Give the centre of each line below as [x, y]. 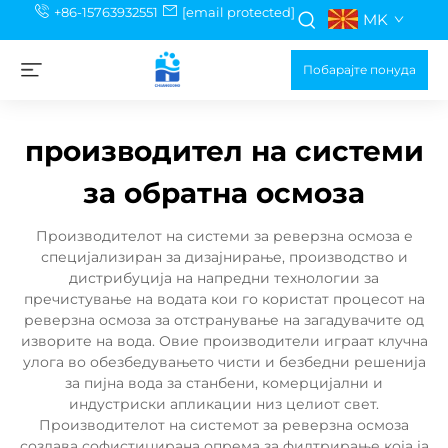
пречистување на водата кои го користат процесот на [224, 299]
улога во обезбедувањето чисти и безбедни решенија [224, 362]
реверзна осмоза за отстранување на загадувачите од [224, 320]
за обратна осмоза [224, 193]
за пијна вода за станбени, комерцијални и [224, 383]
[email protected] [238, 12]
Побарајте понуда [359, 69]
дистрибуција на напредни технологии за [224, 278]
